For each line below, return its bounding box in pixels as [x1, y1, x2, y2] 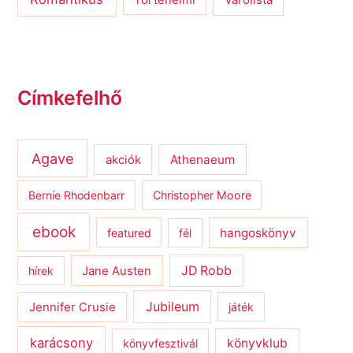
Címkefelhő [17, 85, 123, 110]
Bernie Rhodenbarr [28, 188, 125, 202]
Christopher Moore [152, 188, 251, 202]
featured [106, 225, 151, 240]
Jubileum [145, 298, 199, 314]
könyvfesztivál [122, 336, 198, 351]
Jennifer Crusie [28, 299, 116, 314]
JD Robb [180, 262, 232, 278]
